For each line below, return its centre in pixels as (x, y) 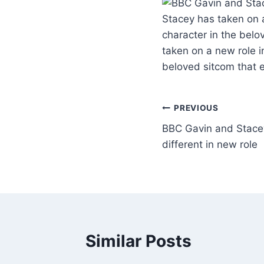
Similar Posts (138, 241)
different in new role (210, 144)
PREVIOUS (196, 108)
